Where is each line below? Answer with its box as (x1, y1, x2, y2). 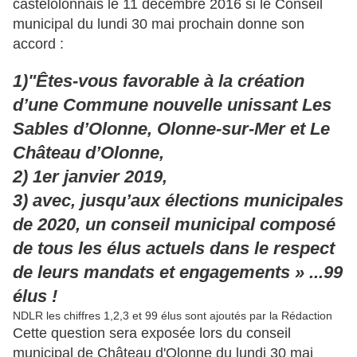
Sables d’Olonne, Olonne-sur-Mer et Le (13, 119, 330, 139)
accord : (13, 36, 64, 53)
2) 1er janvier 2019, (13, 167, 167, 187)
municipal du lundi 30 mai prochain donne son (13, 16, 304, 33)
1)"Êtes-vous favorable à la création (13, 71, 304, 92)
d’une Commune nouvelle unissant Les (13, 95, 331, 116)
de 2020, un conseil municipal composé (13, 214, 335, 235)
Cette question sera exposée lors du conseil (13, 325, 291, 342)
